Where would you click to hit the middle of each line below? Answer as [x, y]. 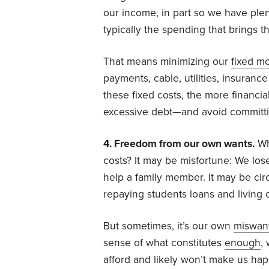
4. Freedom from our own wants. [179, 144]
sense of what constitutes [164, 243]
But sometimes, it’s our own [168, 226]
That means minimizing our [167, 61]
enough [243, 243]
